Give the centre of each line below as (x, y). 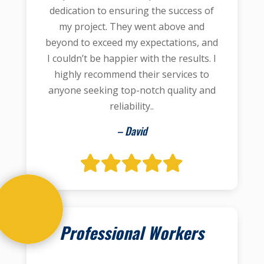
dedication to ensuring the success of (132, 11)
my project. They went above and (132, 27)
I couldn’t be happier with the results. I (132, 58)
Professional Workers (132, 232)
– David (132, 131)
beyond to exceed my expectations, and (132, 42)
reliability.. (132, 106)
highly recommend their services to (132, 74)
